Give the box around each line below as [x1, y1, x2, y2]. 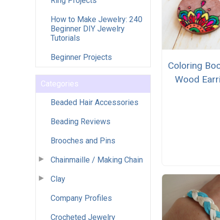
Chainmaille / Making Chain [51, 155, 143, 165]
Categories [41, 79, 79, 88]
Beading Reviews [51, 116, 110, 126]
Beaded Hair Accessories [51, 97, 138, 107]
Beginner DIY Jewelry [51, 24, 125, 33]
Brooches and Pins [51, 136, 115, 145]
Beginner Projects [51, 52, 112, 62]
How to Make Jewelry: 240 [51, 14, 142, 24]
